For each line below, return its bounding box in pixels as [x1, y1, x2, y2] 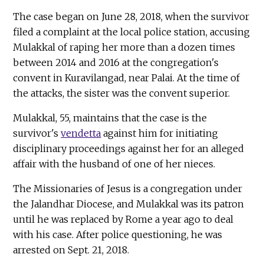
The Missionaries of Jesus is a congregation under [13, 183, 243, 195]
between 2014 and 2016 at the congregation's [13, 57, 219, 69]
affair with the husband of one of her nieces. [13, 158, 216, 170]
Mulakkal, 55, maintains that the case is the [13, 112, 207, 124]
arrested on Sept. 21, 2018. [13, 244, 130, 256]
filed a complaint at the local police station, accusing [13, 26, 250, 38]
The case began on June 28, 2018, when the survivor [13, 11, 250, 23]
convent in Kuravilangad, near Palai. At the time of [13, 72, 240, 84]
